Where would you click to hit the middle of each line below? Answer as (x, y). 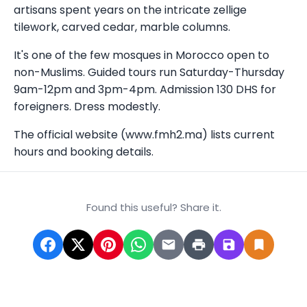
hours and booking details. (84, 152)
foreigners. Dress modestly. (87, 107)
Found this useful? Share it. (153, 207)
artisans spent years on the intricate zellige (130, 10)
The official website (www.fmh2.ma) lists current (144, 135)
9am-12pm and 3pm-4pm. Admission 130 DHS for (145, 89)
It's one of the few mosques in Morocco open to (142, 55)
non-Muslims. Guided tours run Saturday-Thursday (149, 72)
